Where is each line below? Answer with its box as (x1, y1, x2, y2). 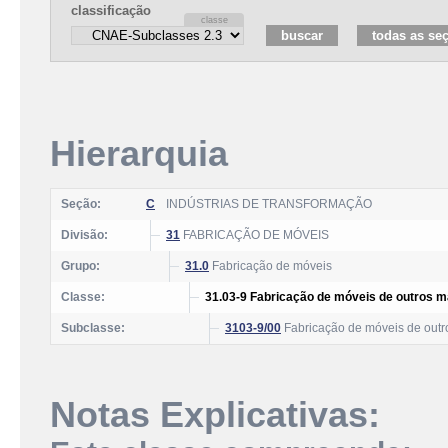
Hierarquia (50, 134, 228, 174)
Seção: (61, 197, 101, 211)
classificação (71, 3, 151, 18)
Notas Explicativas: (50, 395, 380, 435)
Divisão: (61, 228, 108, 242)
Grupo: (61, 259, 100, 273)
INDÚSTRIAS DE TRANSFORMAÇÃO (166, 197, 372, 211)
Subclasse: (61, 321, 125, 335)
